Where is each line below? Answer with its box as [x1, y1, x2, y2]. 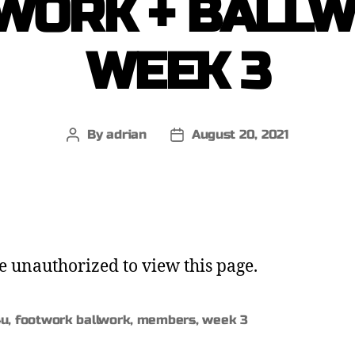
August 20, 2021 [191, 127, 288, 142]
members [136, 312, 196, 327]
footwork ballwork [14, 312, 131, 327]
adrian [106, 127, 147, 142]
